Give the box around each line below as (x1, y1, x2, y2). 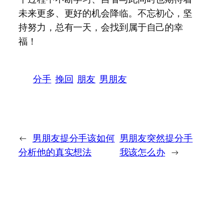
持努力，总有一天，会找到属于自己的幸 (18, 20, 184, 33)
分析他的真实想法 (18, 146, 92, 159)
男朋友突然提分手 (119, 132, 193, 145)
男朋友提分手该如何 (32, 132, 115, 145)
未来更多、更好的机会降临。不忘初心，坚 (18, 6, 193, 19)
